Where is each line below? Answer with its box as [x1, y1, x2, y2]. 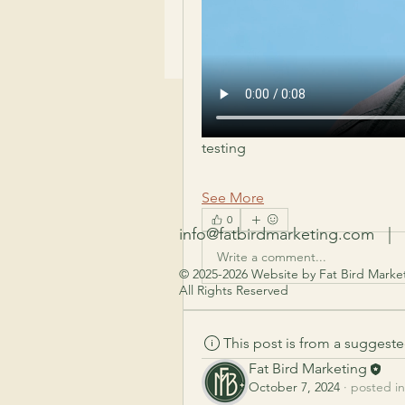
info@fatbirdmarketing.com [179, 224, 374, 244]
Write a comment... [217, 249, 326, 266]
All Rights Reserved [179, 282, 288, 298]
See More [202, 188, 264, 206]
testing [202, 138, 250, 156]
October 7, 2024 [249, 379, 340, 396]
